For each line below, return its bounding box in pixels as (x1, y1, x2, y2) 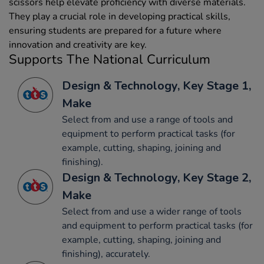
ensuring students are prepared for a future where (9, 24, 222, 38)
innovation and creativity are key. (9, 38, 147, 52)
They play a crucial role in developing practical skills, (9, 10, 230, 24)
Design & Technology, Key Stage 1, (62, 78, 251, 94)
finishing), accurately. (62, 247, 150, 261)
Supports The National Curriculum (9, 51, 210, 69)
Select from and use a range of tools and (62, 113, 233, 127)
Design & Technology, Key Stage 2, (62, 170, 251, 186)
